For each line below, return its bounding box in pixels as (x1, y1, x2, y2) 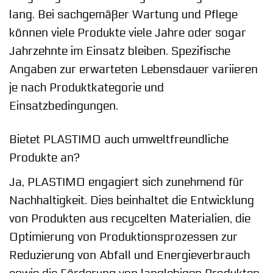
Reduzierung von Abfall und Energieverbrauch (9, 249, 250, 262)
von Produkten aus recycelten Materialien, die (9, 212, 250, 225)
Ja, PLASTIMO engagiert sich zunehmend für (9, 175, 244, 189)
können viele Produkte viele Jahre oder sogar (9, 26, 246, 40)
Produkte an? (9, 151, 80, 165)
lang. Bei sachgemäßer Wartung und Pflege (9, 8, 238, 22)
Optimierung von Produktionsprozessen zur (9, 230, 238, 244)
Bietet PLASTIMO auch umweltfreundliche (9, 133, 229, 147)
